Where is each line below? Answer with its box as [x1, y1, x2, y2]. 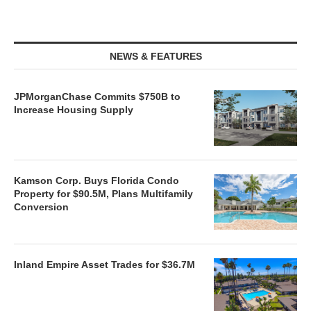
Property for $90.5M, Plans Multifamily [14, 188, 193, 199]
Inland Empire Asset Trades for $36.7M [14, 259, 195, 270]
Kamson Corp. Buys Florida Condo [14, 175, 179, 186]
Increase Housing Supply [14, 104, 133, 115]
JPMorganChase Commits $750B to [14, 91, 180, 102]
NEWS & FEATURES [109, 51, 202, 62]
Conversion [14, 201, 69, 212]
